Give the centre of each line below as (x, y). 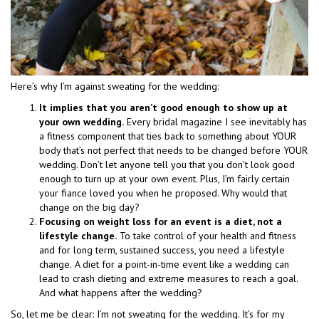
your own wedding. (82, 121)
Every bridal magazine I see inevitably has (215, 121)
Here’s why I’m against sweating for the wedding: (115, 86)
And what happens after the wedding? (121, 292)
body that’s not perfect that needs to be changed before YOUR (173, 150)
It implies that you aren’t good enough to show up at (163, 107)
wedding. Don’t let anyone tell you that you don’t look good (167, 164)
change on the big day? (89, 207)
